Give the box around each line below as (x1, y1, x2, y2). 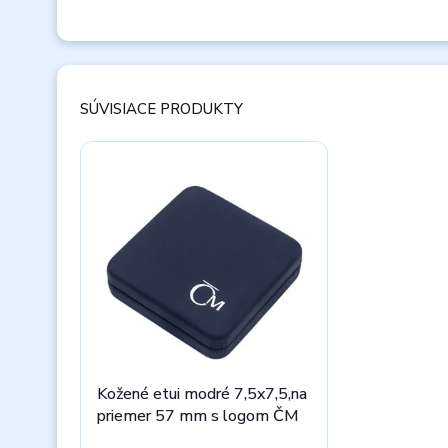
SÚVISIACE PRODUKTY (80, 99, 243, 119)
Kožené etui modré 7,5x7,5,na (97, 383, 307, 405)
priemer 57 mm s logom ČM (97, 405, 299, 427)
